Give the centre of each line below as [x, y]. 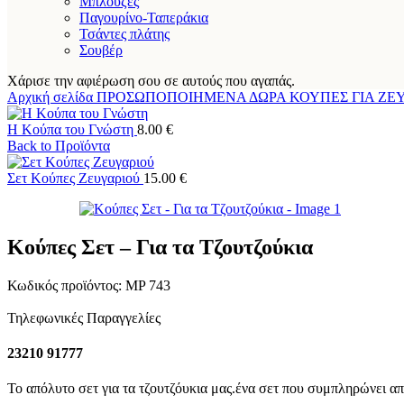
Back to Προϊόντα [59, 146]
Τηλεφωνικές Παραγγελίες [84, 317]
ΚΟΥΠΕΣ [321, 97]
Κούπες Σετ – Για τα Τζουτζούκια [160, 247]
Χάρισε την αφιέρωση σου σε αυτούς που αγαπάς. [151, 81]
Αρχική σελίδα [52, 97]
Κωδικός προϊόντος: [66, 285]
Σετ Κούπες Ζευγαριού [75, 178]
